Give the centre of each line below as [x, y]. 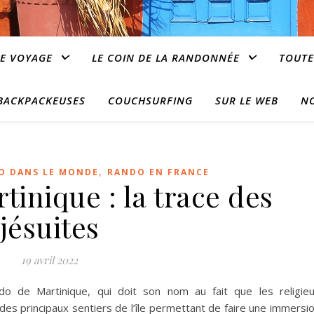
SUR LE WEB [247, 100]
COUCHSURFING [150, 100]
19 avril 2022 [49, 260]
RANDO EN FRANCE [158, 172]
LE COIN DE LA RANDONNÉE [166, 57]
